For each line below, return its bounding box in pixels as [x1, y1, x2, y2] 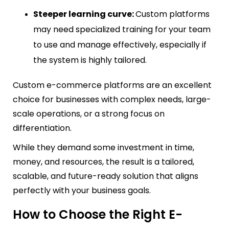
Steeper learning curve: [33, 8, 135, 20]
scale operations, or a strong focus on [13, 107, 165, 120]
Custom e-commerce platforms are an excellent [13, 79, 212, 91]
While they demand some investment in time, [13, 141, 194, 153]
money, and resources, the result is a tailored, [13, 155, 194, 168]
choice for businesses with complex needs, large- [13, 93, 211, 105]
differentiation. [13, 122, 72, 134]
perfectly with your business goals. [13, 184, 151, 196]
